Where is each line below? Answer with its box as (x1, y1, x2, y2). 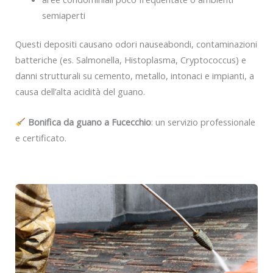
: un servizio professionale (151, 115, 255, 128)
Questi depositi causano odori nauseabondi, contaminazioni (15, 38, 257, 51)
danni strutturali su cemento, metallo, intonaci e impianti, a (15, 69, 254, 82)
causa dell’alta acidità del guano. (15, 85, 145, 98)
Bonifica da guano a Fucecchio (27, 115, 151, 128)
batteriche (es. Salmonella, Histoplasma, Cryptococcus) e (15, 54, 246, 66)
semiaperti (41, 9, 85, 21)
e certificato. (15, 131, 66, 144)
